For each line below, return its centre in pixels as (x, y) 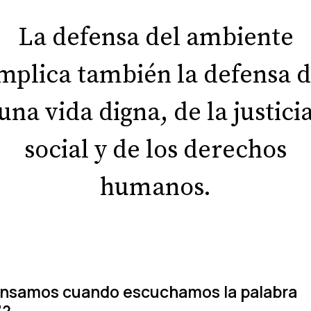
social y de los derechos (155, 151)
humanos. (155, 188)
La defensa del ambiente (155, 38)
